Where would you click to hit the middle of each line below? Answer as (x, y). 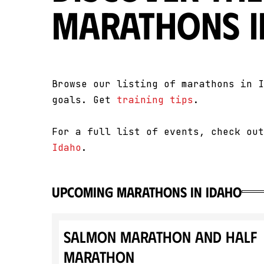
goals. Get (84, 100)
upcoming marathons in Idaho (147, 192)
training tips (155, 100)
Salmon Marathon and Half (160, 236)
